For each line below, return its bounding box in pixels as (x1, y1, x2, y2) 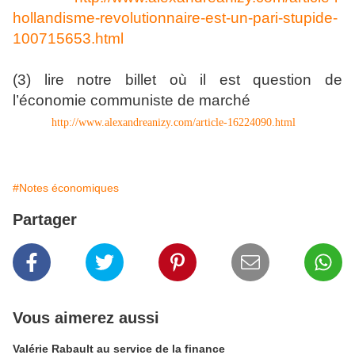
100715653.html (13, 30, 124, 47)
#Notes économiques (13, 181, 119, 194)
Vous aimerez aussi (13, 309, 159, 326)
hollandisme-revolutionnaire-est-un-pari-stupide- (13, 10, 338, 26)
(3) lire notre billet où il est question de (13, 71, 342, 88)
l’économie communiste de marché (13, 92, 250, 109)
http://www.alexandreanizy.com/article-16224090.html (52, 116, 296, 128)
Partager (13, 211, 77, 228)
